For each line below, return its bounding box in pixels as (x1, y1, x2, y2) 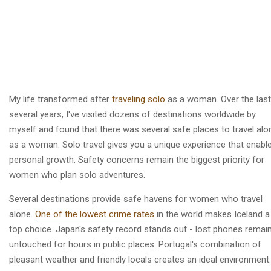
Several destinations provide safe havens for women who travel (9, 194, 263, 205)
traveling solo (112, 94, 165, 105)
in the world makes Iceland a (157, 209, 270, 220)
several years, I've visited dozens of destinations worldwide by (9, 109, 256, 120)
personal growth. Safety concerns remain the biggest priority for (9, 154, 264, 166)
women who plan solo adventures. (9, 169, 145, 181)
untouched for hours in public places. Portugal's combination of (9, 239, 261, 250)
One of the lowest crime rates (35, 209, 154, 220)
